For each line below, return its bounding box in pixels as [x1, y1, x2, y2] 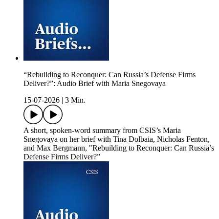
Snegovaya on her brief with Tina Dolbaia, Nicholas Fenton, [23, 135, 210, 144]
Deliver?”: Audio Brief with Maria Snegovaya [23, 79, 166, 88]
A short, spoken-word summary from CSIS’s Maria [23, 126, 181, 135]
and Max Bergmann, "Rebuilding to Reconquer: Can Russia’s [23, 144, 214, 153]
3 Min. [65, 96, 86, 105]
